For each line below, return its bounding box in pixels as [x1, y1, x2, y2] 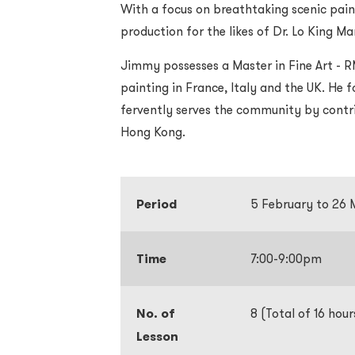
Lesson [136, 328, 178, 345]
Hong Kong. [120, 124, 185, 139]
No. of [136, 305, 175, 322]
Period [136, 196, 177, 212]
